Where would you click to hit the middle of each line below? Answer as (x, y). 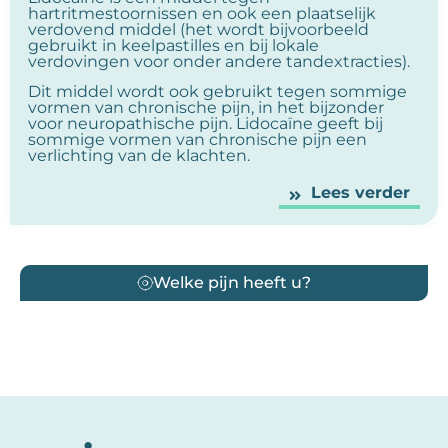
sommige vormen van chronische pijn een (197, 140)
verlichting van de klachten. (139, 156)
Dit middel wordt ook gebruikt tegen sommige (217, 92)
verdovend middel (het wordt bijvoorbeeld (198, 29)
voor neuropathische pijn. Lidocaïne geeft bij (205, 124)
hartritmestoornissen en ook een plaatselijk (202, 13)
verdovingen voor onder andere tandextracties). (219, 61)
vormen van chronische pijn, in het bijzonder (206, 108)
